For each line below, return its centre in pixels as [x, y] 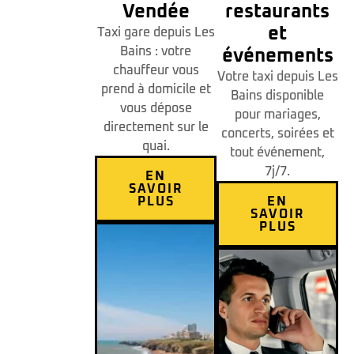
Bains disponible [277, 96]
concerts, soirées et [277, 134]
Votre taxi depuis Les [277, 77]
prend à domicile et [156, 90]
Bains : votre [156, 52]
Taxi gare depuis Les [156, 33]
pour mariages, [277, 115]
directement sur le [156, 128]
